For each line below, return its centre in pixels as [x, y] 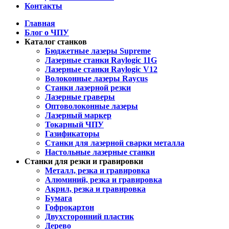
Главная [40, 23]
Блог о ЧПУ [47, 32]
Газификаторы [72, 133]
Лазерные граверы [80, 97]
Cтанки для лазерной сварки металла [115, 143]
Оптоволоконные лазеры [91, 106]
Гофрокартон [70, 207]
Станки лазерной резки [88, 87]
